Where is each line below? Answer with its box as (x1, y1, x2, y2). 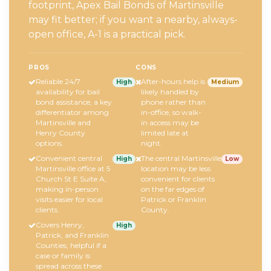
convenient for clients (141, 174, 215, 183)
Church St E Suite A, (36, 174, 106, 183)
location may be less (141, 163, 211, 173)
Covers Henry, (36, 220, 84, 229)
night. (141, 138, 162, 148)
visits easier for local (36, 194, 103, 204)
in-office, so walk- (141, 107, 201, 117)
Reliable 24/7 (36, 76, 80, 86)
